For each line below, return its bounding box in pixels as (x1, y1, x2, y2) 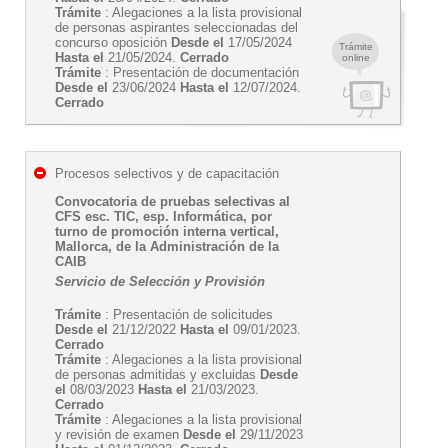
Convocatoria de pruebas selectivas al (55, 194, 290, 209)
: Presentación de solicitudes (101, 307, 273, 322)
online (341, 52, 370, 63)
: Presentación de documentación (101, 65, 299, 80)
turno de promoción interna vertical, (55, 224, 279, 239)
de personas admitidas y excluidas (55, 367, 260, 382)
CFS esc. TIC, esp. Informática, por (55, 209, 272, 224)
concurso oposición (55, 35, 171, 50)
